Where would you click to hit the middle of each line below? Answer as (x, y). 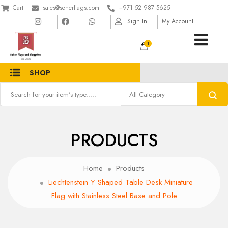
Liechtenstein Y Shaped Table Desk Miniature (121, 182)
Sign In (137, 21)
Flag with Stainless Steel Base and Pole (114, 196)
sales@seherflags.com (71, 8)
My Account (178, 21)
